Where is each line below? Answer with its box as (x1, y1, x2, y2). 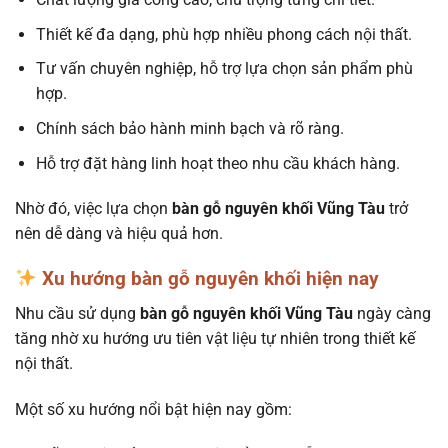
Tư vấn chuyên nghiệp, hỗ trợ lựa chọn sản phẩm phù (35, 59, 413, 79)
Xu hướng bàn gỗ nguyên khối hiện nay (36, 267, 379, 291)
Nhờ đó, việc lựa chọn (15, 199, 168, 219)
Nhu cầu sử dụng (15, 303, 136, 323)
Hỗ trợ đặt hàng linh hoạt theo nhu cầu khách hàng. (35, 153, 400, 173)
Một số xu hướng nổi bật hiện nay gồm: (15, 399, 292, 419)
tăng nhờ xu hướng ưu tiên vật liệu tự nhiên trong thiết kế (15, 328, 415, 348)
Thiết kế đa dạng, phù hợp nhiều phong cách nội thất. (35, 24, 412, 44)
